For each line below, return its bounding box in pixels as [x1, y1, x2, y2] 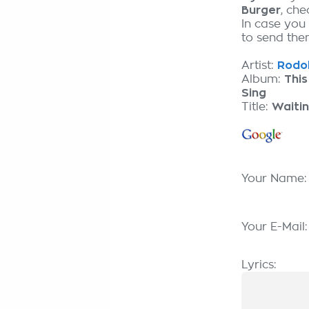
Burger [241, 5, 281, 16]
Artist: [241, 60, 277, 71]
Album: [241, 74, 284, 85]
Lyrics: [241, 259, 277, 270]
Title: [241, 101, 272, 112]
